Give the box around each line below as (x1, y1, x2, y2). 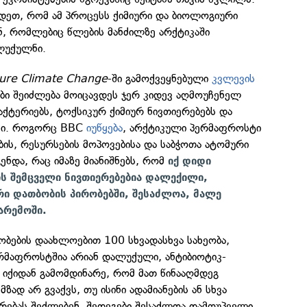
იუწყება (86, 121, 123, 135)
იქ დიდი (168, 155, 212, 168)
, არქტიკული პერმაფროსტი (123, 121, 262, 135)
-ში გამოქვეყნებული (108, 72, 212, 86)
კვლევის (212, 72, 256, 86)
